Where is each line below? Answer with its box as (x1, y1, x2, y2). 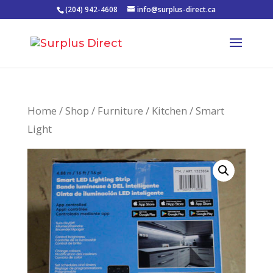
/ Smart (186, 104, 224, 118)
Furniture (97, 104, 143, 118)
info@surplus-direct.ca (137, 4, 216, 15)
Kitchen (151, 104, 187, 118)
